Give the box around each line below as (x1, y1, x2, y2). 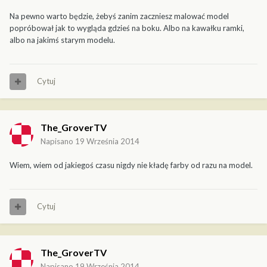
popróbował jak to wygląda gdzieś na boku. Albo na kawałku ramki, (10, 23, 244, 33)
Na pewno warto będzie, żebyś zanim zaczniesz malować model (10, 11, 229, 21)
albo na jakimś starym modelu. (10, 35, 115, 45)
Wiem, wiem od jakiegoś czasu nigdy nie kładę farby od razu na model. (10, 160, 253, 170)
